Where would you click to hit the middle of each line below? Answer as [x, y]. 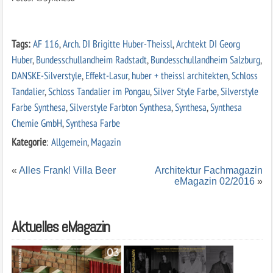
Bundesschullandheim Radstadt [91, 59]
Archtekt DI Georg [208, 43]
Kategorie [29, 141]
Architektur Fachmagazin [209, 170]
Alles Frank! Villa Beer [67, 170]
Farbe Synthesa [38, 107]
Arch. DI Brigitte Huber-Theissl [117, 43]
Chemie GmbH [37, 122]
